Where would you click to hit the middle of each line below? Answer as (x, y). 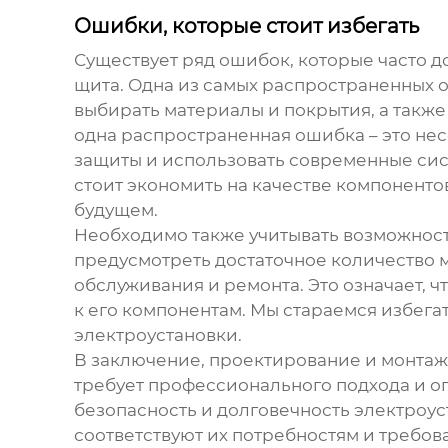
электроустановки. (157, 335)
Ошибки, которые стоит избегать (246, 26)
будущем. (115, 210)
